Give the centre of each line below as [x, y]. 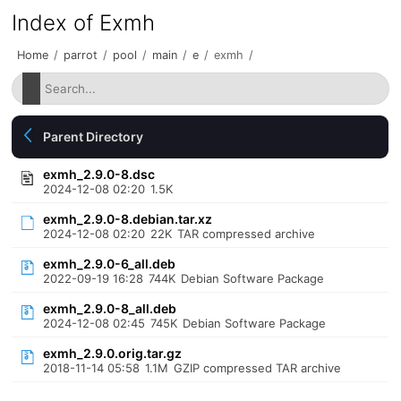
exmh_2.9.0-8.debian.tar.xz [128, 219]
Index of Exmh [84, 23]
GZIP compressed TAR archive [258, 368]
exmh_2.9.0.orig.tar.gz [113, 353]
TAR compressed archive [247, 234]
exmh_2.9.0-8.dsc [99, 174]
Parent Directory [94, 137]
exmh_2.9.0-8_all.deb [110, 308]
